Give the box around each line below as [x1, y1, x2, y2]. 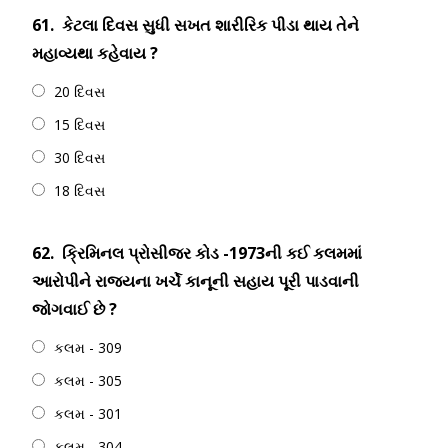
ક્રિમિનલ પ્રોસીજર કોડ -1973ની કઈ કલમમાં [62, 242, 362, 264]
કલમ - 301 [54, 404, 122, 423]
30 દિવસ [54, 148, 105, 167]
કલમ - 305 [54, 371, 122, 390]
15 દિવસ [54, 115, 105, 134]
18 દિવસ [54, 181, 105, 200]
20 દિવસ [54, 82, 105, 101]
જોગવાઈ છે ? [32, 298, 117, 320]
